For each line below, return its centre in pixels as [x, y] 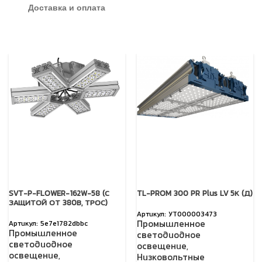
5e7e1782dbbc [64, 225]
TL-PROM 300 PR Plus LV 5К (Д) [195, 194]
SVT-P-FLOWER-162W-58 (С [59, 194]
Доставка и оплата [66, 8]
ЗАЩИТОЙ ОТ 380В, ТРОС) [58, 204]
